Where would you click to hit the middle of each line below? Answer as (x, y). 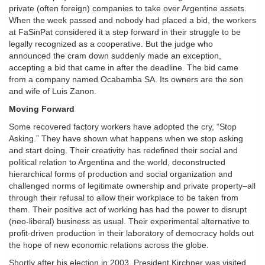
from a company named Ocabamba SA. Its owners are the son (126, 80)
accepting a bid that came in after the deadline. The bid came (124, 68)
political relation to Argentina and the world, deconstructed (117, 162)
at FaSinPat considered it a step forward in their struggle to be (125, 32)
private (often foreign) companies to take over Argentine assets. (128, 9)
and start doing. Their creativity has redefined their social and (123, 151)
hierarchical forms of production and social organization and (121, 174)
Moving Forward (42, 109)
